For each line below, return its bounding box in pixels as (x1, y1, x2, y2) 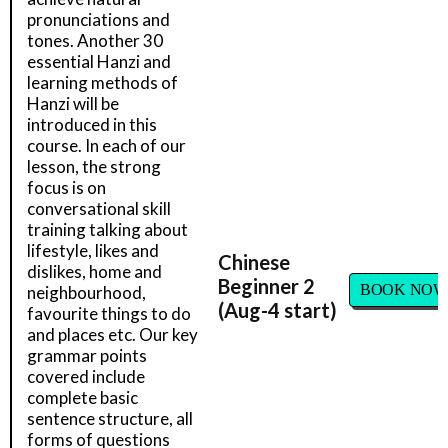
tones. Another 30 (27, 30, 163, 51)
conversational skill (27, 198, 171, 219)
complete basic (27, 387, 138, 408)
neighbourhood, (27, 282, 146, 303)
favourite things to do (27, 303, 191, 324)
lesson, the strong (27, 156, 161, 177)
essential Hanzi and (27, 51, 171, 72)
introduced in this (27, 114, 157, 135)
